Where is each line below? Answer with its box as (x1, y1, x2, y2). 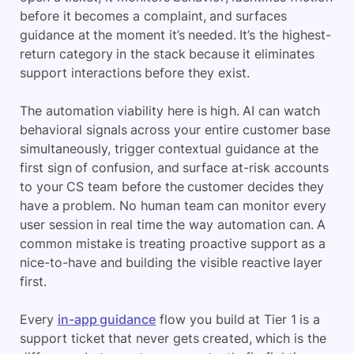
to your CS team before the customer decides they (20, 179, 324, 195)
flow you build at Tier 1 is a (156, 311, 321, 328)
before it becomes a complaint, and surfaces (20, 8, 288, 24)
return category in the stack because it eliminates (20, 46, 314, 62)
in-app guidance (57, 311, 156, 328)
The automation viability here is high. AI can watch (20, 103, 320, 119)
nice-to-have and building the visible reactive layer (20, 254, 323, 271)
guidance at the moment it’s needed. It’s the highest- (20, 27, 331, 43)
